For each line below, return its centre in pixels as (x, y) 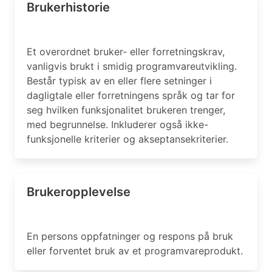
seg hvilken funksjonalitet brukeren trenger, (126, 110)
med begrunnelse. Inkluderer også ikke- (117, 124)
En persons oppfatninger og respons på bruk (130, 236)
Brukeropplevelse (79, 192)
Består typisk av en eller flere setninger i (119, 81)
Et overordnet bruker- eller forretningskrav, (126, 52)
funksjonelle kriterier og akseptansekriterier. (127, 139)
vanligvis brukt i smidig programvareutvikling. (132, 66)
